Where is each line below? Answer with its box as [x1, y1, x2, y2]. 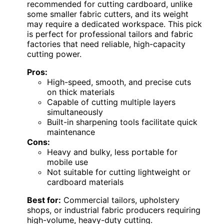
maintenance [47, 127, 95, 137]
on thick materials [47, 87, 114, 97]
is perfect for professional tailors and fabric [27, 29, 193, 39]
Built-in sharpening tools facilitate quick [47, 117, 197, 127]
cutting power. [27, 49, 81, 59]
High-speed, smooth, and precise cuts [47, 77, 191, 87]
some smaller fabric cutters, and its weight [27, 9, 188, 19]
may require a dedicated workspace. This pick [27, 19, 202, 29]
